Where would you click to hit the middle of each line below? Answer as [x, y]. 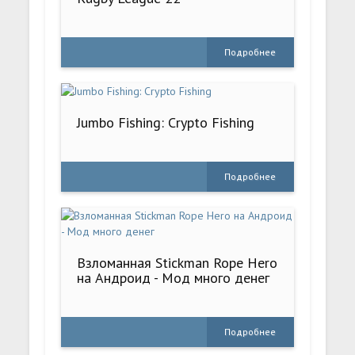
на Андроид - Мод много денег [174, 278]
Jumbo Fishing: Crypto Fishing [166, 123]
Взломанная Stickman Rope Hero [177, 263]
